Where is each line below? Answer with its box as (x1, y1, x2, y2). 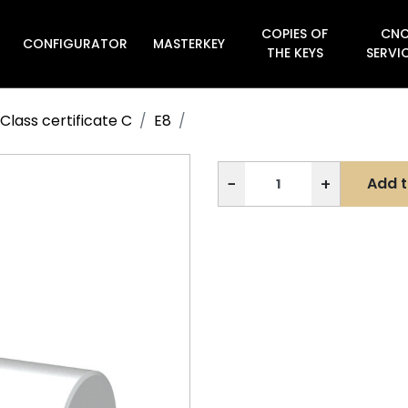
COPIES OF (261, 25, 329, 44)
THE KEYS (266, 44, 323, 63)
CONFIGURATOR (22, 34, 127, 53)
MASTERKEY (152, 34, 225, 53)
